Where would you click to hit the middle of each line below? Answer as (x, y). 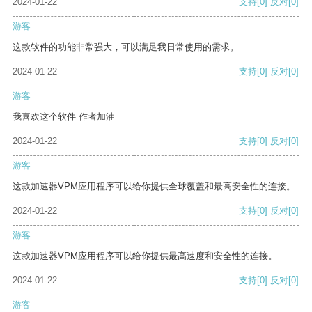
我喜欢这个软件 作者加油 (64, 117)
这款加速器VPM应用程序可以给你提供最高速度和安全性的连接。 (145, 256)
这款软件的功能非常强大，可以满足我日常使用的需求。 (126, 47)
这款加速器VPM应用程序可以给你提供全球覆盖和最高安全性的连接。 (154, 187)
